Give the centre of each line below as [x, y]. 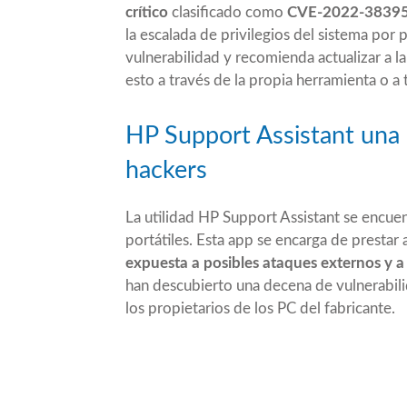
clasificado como [228, 12]
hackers [166, 170]
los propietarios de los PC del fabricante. [260, 308]
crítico [147, 12]
